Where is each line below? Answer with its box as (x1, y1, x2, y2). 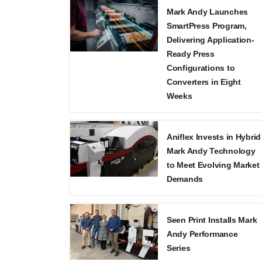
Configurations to (167, 63, 235, 73)
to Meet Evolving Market (167, 160, 260, 170)
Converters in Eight (167, 77, 241, 87)
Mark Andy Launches (167, 7, 248, 16)
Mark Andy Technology (167, 146, 256, 156)
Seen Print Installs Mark (167, 215, 257, 225)
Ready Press (167, 49, 215, 58)
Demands (167, 174, 204, 184)
